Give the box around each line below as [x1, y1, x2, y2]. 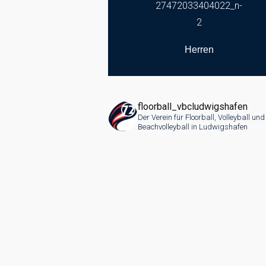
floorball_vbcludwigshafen [138, 101, 248, 112]
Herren [184, 45, 214, 55]
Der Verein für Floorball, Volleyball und [138, 113, 265, 122]
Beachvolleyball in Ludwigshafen [138, 122, 248, 131]
